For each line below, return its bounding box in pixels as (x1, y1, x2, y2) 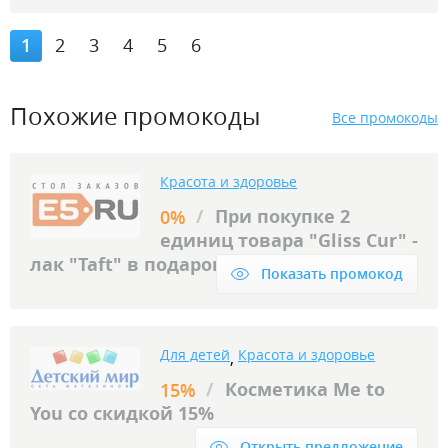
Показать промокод (261, 264, 403, 283)
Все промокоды (332, 108, 438, 127)
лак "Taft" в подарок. (30, 252, 228, 277)
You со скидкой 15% (30, 401, 214, 426)
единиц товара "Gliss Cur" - (160, 228, 418, 253)
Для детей (160, 345, 230, 364)
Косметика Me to (225, 377, 385, 402)
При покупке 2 (215, 204, 350, 229)
